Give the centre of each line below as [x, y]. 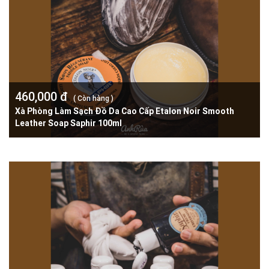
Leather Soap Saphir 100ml [68, 123]
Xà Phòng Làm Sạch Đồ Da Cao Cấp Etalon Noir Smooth [125, 111]
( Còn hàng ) [93, 98]
